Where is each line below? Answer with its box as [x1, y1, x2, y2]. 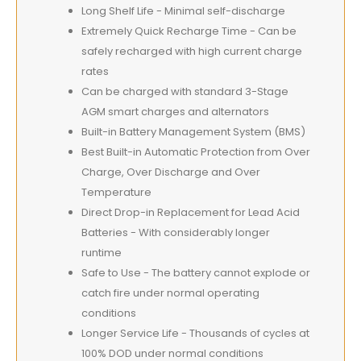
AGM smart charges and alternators [81, 104, 269, 119]
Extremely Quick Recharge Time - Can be [81, 23, 297, 39]
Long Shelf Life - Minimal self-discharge [81, 3, 285, 19]
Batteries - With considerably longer [81, 225, 270, 240]
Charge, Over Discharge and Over [81, 164, 260, 180]
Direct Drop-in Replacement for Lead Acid [81, 205, 300, 220]
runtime [81, 245, 122, 260]
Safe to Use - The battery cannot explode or [81, 265, 310, 280]
